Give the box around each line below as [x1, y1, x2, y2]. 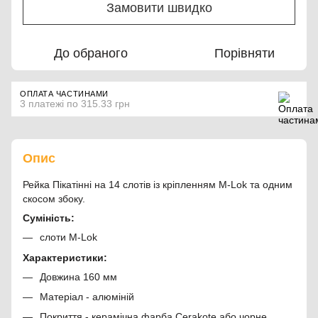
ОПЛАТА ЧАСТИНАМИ [20, 89, 109, 99]
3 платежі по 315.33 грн [20, 98, 130, 110]
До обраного [54, 46, 128, 61]
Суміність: [23, 212, 77, 224]
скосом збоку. [23, 193, 85, 205]
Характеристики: [23, 251, 107, 263]
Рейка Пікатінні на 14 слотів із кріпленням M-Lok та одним [23, 179, 292, 191]
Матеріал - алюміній [40, 290, 134, 302]
